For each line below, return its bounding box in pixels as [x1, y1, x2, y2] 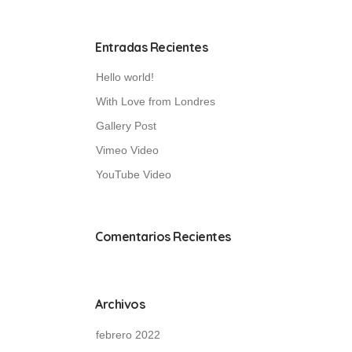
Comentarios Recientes [95, 229, 231, 244]
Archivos [95, 296, 145, 312]
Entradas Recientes [95, 39, 207, 55]
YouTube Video [96, 168, 171, 181]
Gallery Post [96, 119, 156, 132]
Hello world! [96, 71, 154, 83]
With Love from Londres [96, 95, 215, 108]
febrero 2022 [96, 328, 160, 341]
